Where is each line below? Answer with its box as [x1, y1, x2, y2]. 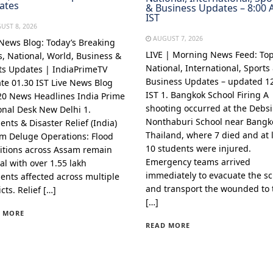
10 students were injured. [145, 143, 251, 155]
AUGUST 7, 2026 [152, 34, 203, 43]
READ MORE [145, 221, 190, 230]
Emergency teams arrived [145, 156, 250, 168]
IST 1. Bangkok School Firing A [145, 89, 269, 101]
